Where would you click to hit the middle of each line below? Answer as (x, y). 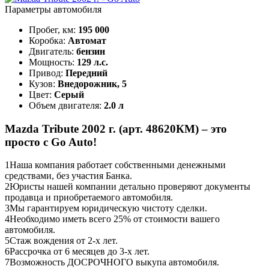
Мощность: (53, 62)
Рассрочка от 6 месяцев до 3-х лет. (80, 252)
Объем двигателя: (66, 105)
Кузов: (43, 83)
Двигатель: (53, 51)
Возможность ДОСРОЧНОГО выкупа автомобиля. (114, 262)
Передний (86, 73)
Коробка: (48, 40)
